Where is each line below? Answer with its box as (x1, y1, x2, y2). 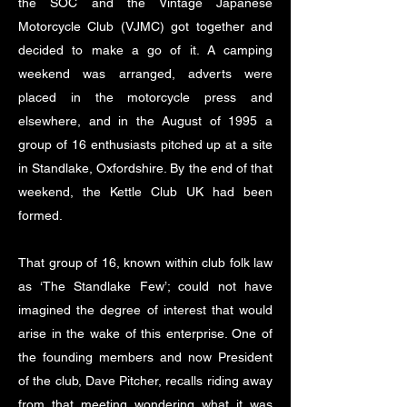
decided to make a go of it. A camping (18, 43, 273, 57)
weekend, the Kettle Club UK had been (18, 184, 273, 199)
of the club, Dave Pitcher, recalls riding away (18, 373, 273, 388)
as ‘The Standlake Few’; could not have (18, 279, 273, 293)
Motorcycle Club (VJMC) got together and (18, 19, 273, 34)
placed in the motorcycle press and (18, 90, 273, 104)
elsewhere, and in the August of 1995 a (18, 114, 273, 128)
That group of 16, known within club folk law (18, 255, 273, 270)
